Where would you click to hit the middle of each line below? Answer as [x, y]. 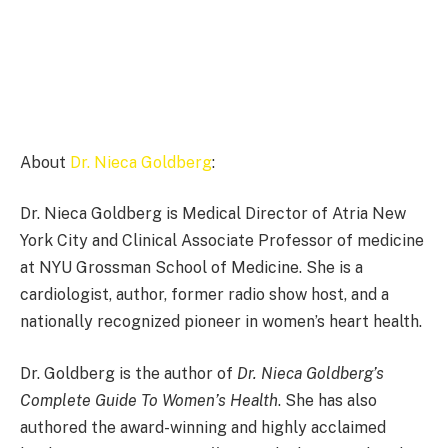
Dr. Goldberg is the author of [128, 373]
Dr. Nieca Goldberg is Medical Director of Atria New [213, 214]
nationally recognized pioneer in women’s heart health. [221, 322]
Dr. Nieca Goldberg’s [310, 373]
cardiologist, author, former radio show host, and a [204, 295]
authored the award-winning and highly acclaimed [203, 427]
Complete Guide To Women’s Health [149, 400]
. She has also [327, 400]
